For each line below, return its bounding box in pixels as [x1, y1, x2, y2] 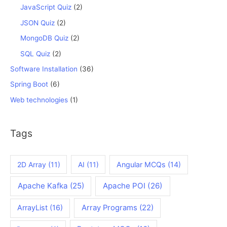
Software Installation [10, 65, 78, 73]
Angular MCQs [117, 160, 166, 169]
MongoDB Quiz [20, 34, 68, 43]
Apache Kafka [17, 181, 68, 191]
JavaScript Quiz [20, 3, 71, 12]
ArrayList [17, 203, 48, 213]
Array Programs [81, 203, 137, 213]
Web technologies [10, 95, 68, 104]
